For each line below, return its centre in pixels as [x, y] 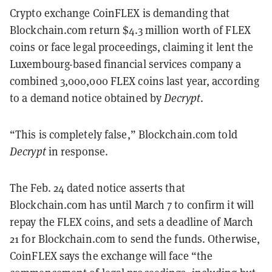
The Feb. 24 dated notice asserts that [97, 188]
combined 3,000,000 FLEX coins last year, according [135, 81]
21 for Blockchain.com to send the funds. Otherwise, [135, 239]
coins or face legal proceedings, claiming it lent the [132, 47]
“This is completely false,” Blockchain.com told [124, 134]
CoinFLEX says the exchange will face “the [111, 256]
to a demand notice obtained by [87, 98]
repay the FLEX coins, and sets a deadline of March [132, 222]
